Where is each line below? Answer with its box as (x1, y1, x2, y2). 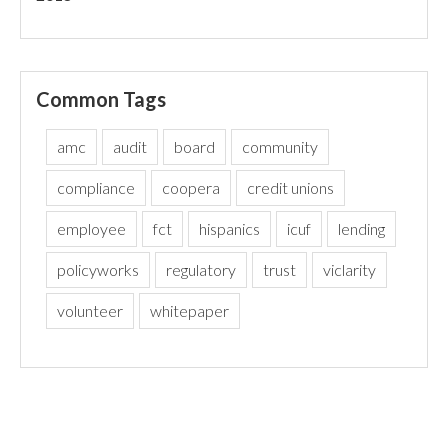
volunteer (57, 301, 124, 320)
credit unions (247, 178, 335, 197)
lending (338, 219, 386, 238)
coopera (162, 178, 221, 197)
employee (57, 219, 127, 238)
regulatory (166, 260, 237, 279)
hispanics (199, 219, 261, 238)
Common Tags (36, 87, 167, 111)
